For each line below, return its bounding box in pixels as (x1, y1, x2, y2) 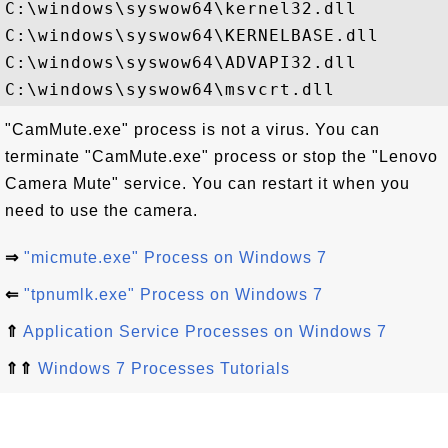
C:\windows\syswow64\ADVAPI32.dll (5, 53, 357, 72)
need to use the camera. (5, 202, 198, 219)
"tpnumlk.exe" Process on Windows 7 (24, 286, 323, 303)
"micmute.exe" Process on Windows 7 (24, 249, 327, 266)
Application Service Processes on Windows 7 (23, 323, 387, 340)
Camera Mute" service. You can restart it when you (5, 175, 410, 192)
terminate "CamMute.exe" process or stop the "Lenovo (5, 148, 438, 165)
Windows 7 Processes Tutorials (38, 360, 290, 377)
